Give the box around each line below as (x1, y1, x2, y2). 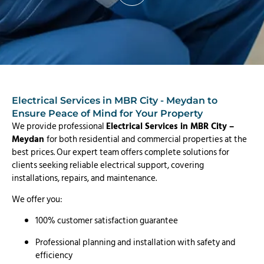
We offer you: (12, 192, 62, 207)
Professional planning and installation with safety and (35, 235, 236, 250)
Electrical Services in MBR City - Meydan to (12, 94, 217, 106)
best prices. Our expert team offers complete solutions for (12, 144, 229, 160)
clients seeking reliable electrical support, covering (12, 157, 204, 173)
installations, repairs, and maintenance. (12, 170, 157, 186)
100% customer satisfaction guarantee (35, 213, 178, 229)
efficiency (35, 247, 72, 263)
